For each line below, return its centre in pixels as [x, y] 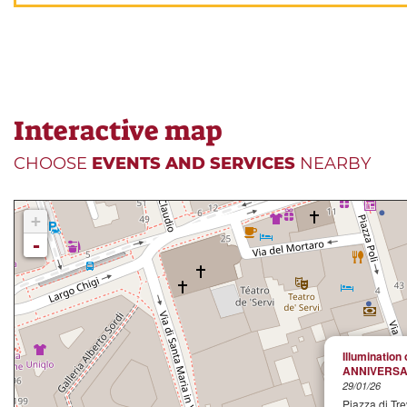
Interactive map [118, 131]
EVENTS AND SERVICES [194, 164]
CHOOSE [53, 164]
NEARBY [333, 164]
